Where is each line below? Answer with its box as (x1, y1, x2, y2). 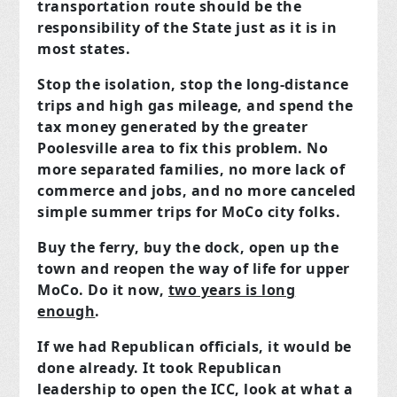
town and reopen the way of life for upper (37, 259, 350, 279)
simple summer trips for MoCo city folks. (37, 202, 345, 222)
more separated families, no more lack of (37, 160, 346, 180)
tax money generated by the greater (37, 117, 308, 137)
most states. (37, 39, 131, 59)
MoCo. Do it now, (37, 280, 168, 300)
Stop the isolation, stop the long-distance (37, 74, 349, 95)
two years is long (167, 280, 296, 300)
